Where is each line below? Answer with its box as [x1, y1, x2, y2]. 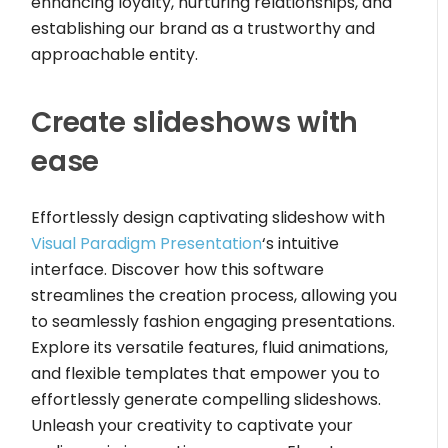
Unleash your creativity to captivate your [31, 413, 354, 437]
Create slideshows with [31, 102, 359, 142]
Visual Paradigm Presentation [31, 231, 263, 255]
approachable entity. [31, 42, 199, 66]
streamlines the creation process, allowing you [31, 283, 398, 307]
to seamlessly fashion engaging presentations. [31, 309, 396, 333]
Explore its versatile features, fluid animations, [31, 335, 389, 359]
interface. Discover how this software [31, 257, 325, 281]
